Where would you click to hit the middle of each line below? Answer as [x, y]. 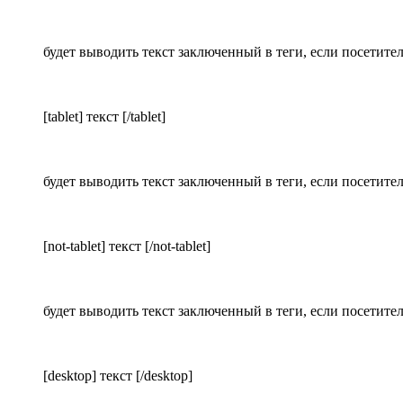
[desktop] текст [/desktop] [118, 376]
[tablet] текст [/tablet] [104, 117]
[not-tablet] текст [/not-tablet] [127, 246]
